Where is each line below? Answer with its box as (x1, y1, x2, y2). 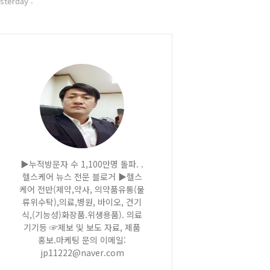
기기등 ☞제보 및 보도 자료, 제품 (24, 221, 140, 233)
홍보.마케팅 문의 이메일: (38, 234, 126, 246)
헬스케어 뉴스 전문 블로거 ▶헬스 (22, 171, 142, 183)
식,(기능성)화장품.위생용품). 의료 (22, 209, 142, 221)
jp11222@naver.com (40, 246, 124, 259)
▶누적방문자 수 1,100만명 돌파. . (20, 158, 143, 170)
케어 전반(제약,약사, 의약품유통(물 (19, 183, 145, 195)
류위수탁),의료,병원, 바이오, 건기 (22, 196, 142, 208)
